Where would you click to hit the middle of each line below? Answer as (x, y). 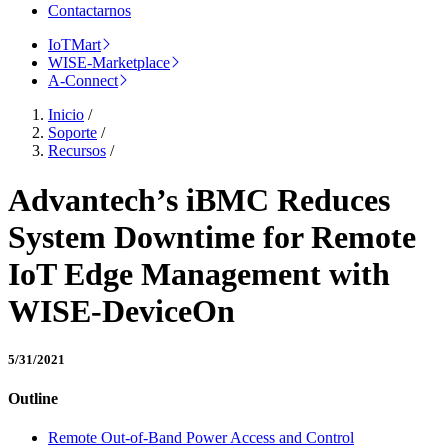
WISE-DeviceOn (121, 310)
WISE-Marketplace (109, 63)
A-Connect (83, 81)
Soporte (72, 133)
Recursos (77, 151)
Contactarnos (89, 11)
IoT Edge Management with (199, 273)
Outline (33, 399)
